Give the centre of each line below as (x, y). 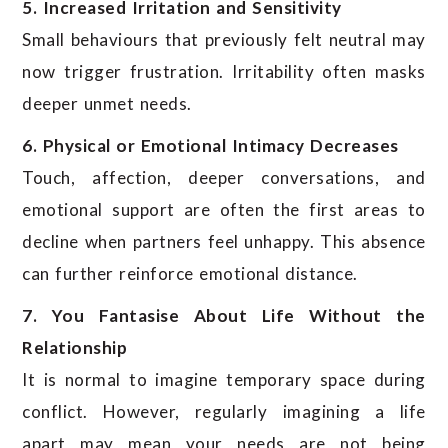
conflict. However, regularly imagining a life (224, 412)
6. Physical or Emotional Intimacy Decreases (210, 146)
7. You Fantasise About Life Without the (224, 316)
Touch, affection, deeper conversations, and (224, 178)
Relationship (75, 348)
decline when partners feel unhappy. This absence (224, 242)
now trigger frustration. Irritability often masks (224, 72)
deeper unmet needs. (107, 104)
